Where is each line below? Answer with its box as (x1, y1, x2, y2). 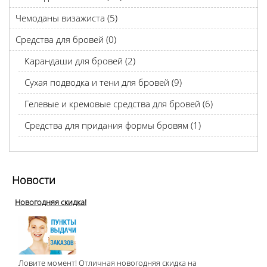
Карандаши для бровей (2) (24, 55, 135, 67)
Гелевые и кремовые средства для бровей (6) (24, 98, 213, 110)
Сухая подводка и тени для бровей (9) (24, 76, 182, 88)
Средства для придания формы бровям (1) (24, 119, 201, 131)
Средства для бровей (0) (15, 33, 116, 45)
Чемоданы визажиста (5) (15, 12, 117, 24)
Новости (12, 173, 55, 187)
